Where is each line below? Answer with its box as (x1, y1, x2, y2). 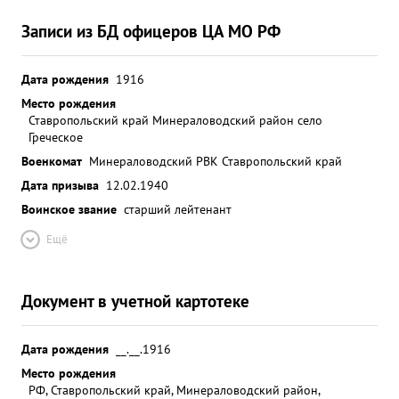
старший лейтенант (124, 200, 232, 217)
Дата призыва (21, 176, 99, 193)
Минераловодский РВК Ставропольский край (89, 152, 342, 169)
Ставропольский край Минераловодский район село (28, 111, 322, 128)
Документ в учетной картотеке (21, 289, 249, 312)
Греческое (28, 128, 83, 145)
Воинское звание (21, 200, 117, 217)
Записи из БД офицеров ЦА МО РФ (21, 20, 281, 42)
